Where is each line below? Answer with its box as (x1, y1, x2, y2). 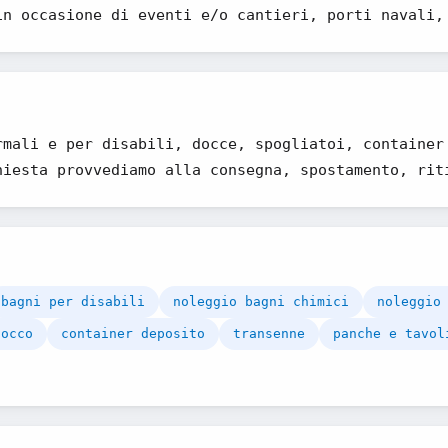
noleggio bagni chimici (173, 294, 349, 309)
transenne (233, 326, 305, 341)
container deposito (61, 326, 205, 341)
